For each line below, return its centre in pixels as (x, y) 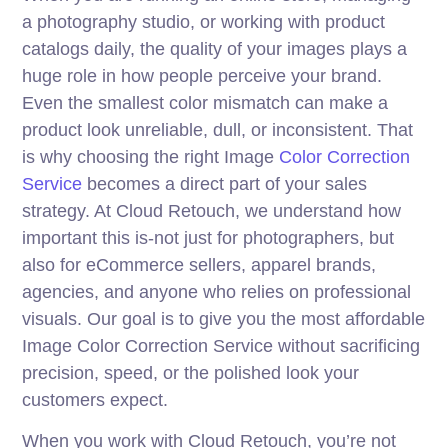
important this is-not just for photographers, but (208, 238)
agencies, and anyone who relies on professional (217, 292)
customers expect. (95, 400)
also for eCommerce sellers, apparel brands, (199, 265)
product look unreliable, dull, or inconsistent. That (218, 130)
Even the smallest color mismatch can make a (205, 103)
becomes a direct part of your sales (225, 184)
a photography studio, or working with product (204, 22)
